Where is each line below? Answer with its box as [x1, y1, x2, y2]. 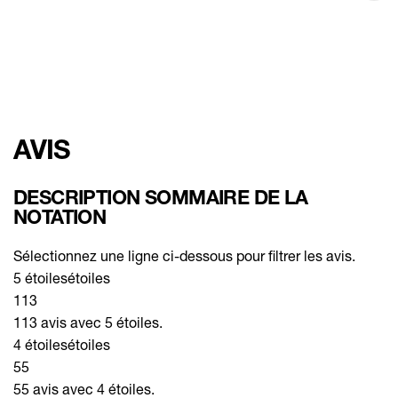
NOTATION [13, 204, 107, 228]
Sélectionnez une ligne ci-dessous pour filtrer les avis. [13, 246, 355, 264]
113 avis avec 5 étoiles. [13, 313, 163, 330]
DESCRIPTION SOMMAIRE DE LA [13, 185, 308, 209]
